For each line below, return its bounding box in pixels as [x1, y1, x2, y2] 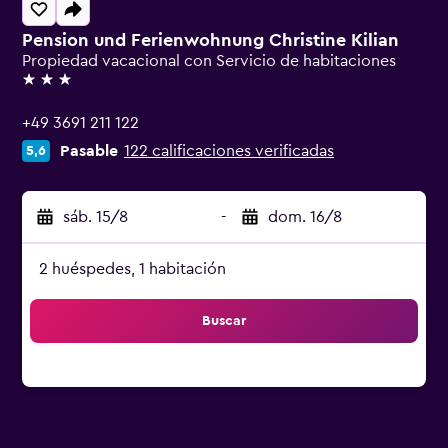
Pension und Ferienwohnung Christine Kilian [22, 31, 399, 49]
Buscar [202, 314, 246, 328]
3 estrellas [21, 80, 94, 96]
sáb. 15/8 [63, 209, 128, 225]
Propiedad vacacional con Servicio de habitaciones [22, 53, 396, 69]
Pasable [60, 143, 118, 159]
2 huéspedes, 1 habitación [39, 261, 226, 277]
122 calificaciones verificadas [124, 143, 334, 159]
